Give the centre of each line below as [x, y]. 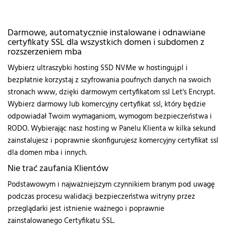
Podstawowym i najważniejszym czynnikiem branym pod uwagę [111, 185]
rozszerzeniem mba [45, 52]
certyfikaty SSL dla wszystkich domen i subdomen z [106, 43]
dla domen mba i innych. [47, 153]
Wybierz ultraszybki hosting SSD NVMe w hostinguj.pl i [98, 68]
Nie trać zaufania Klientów [58, 169]
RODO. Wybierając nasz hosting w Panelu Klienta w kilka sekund [112, 129]
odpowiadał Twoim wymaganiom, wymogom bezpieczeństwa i [110, 117]
